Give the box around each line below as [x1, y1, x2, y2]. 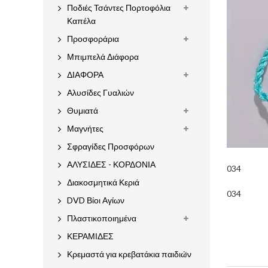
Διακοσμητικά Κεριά [67, 177, 139, 187]
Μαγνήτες [67, 123, 103, 133]
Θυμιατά [67, 105, 98, 115]
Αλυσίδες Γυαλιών [67, 87, 134, 98]
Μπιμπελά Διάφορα [67, 51, 139, 62]
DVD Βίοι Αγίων [67, 195, 124, 205]
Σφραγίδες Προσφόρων [67, 141, 154, 151]
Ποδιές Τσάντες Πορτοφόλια [67, 2, 170, 13]
